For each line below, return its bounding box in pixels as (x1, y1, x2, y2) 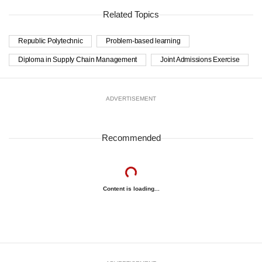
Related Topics (103, 9, 159, 20)
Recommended (101, 133, 161, 143)
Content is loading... (102, 185, 160, 192)
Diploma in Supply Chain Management (18, 56, 137, 64)
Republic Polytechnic (18, 37, 83, 46)
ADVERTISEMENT (106, 95, 156, 102)
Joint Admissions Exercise (160, 56, 240, 64)
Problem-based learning (106, 37, 181, 46)
